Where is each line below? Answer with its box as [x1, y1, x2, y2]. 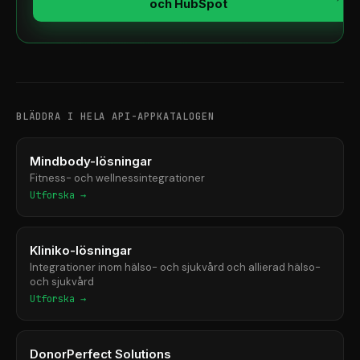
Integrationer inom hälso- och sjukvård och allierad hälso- [30, 260, 321, 274]
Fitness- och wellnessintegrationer [30, 171, 205, 185]
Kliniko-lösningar [30, 243, 132, 258]
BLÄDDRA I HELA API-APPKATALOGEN [16, 110, 215, 123]
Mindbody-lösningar [30, 153, 152, 169]
